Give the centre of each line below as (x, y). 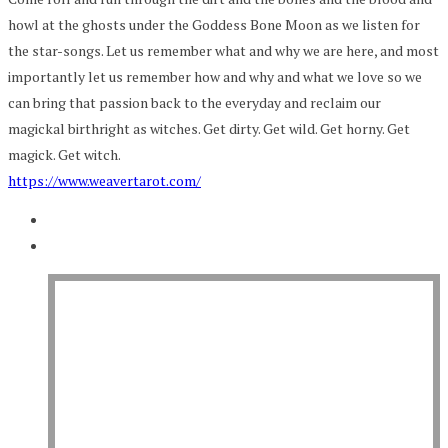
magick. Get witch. (64, 154)
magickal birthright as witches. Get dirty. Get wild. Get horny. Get (209, 128)
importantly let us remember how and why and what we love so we (215, 76)
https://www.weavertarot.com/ (104, 180)
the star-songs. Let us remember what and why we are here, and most (223, 50)
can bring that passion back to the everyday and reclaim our (194, 102)
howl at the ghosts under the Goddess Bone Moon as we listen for (214, 24)
